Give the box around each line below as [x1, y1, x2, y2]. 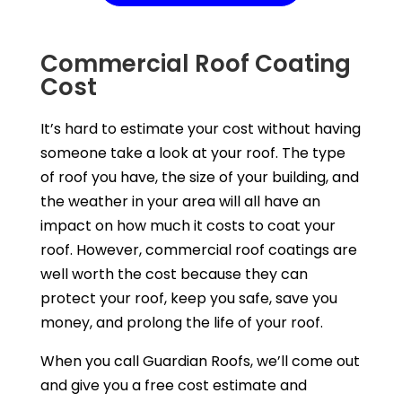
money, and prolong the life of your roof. [39, 311, 323, 333]
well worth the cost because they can [39, 263, 308, 284]
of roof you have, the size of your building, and [39, 166, 359, 188]
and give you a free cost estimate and [39, 374, 307, 396]
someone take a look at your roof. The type [39, 142, 345, 163]
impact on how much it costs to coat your [39, 214, 336, 236]
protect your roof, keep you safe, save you [39, 287, 337, 309]
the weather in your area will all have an [39, 190, 320, 212]
